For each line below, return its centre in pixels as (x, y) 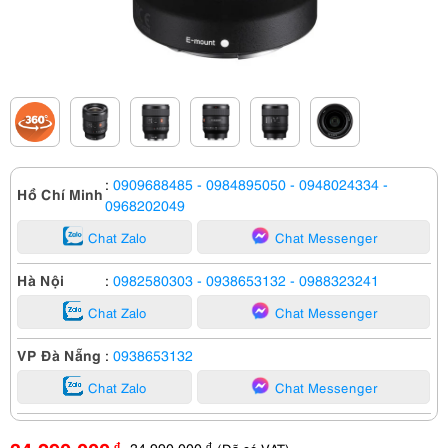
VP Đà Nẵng (59, 354)
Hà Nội (40, 279)
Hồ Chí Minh (60, 193)
